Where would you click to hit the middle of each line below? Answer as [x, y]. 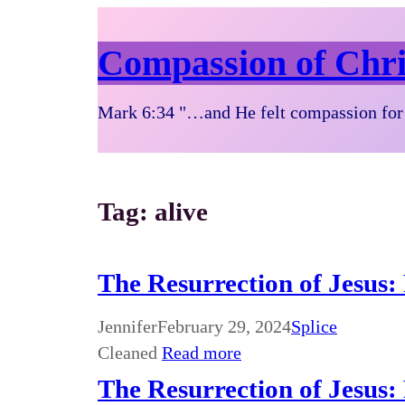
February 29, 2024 [224, 326]
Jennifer [127, 326]
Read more [202, 353]
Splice [314, 326]
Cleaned [130, 353]
